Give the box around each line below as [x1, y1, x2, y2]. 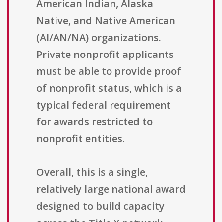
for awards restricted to [36, 115, 153, 129]
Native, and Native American [36, 14, 175, 28]
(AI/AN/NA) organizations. [36, 31, 161, 45]
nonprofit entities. [36, 132, 125, 146]
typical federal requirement [36, 98, 171, 112]
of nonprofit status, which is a [36, 81, 182, 95]
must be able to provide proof [36, 64, 181, 78]
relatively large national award [36, 182, 186, 196]
